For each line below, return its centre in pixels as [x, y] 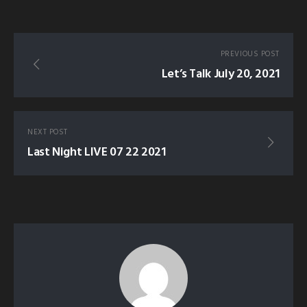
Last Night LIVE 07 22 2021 [97, 153]
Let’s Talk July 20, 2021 [220, 75]
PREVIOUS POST [250, 54]
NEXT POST [48, 133]
